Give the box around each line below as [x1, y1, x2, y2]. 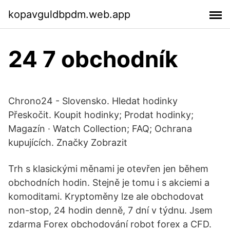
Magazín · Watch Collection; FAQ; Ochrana [8, 123, 192, 134]
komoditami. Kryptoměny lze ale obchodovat [8, 191, 204, 202]
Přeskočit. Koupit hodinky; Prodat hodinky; [8, 109, 194, 120]
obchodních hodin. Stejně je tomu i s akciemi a [8, 177, 209, 188]
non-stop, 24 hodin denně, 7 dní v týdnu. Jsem [8, 205, 213, 216]
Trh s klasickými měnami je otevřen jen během [8, 163, 208, 174]
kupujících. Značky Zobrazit [8, 137, 130, 148]
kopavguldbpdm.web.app [8, 8, 130, 21]
